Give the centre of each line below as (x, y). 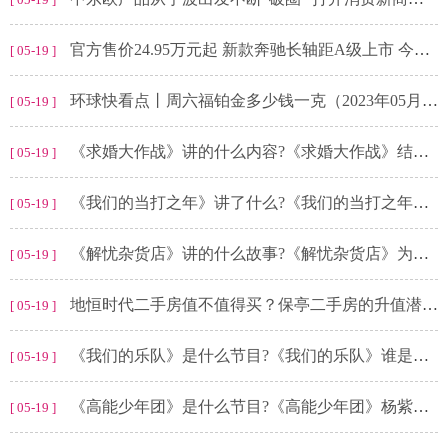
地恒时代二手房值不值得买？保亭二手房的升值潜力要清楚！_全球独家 (246, 305)
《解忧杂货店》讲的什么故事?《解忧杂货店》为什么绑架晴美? (241, 254)
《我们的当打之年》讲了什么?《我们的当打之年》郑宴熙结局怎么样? (241, 203)
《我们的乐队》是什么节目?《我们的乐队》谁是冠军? (241, 356)
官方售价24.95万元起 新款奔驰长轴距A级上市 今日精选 (242, 50)
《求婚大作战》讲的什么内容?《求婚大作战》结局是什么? (241, 152)
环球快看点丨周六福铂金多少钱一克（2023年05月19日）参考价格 (246, 101)
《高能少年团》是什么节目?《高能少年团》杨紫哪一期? (241, 407)
